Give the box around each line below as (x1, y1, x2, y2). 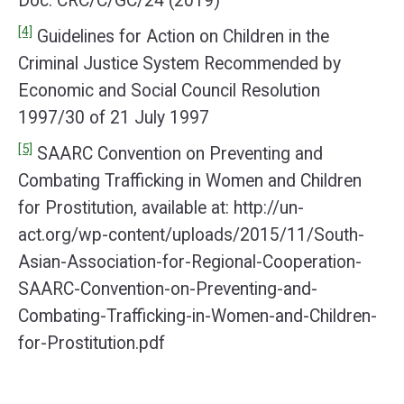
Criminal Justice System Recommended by (18, 53, 341, 74)
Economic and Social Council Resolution (18, 80, 320, 101)
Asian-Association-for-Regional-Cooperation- (18, 252, 362, 272)
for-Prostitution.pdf (18, 333, 165, 353)
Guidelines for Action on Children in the (32, 26, 329, 47)
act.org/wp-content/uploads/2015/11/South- (18, 225, 364, 245)
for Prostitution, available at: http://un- (18, 197, 304, 218)
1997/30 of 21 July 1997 (18, 107, 209, 128)
